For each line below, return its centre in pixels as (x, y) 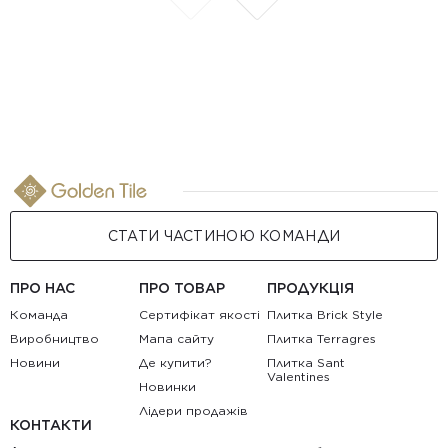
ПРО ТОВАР (181, 288)
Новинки (167, 386)
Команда (39, 314)
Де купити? (175, 362)
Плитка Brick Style (325, 314)
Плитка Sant (306, 362)
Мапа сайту (176, 338)
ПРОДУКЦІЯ (311, 288)
